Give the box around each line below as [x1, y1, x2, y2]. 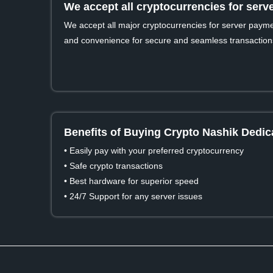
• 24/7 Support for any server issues [64, 191, 203, 202]
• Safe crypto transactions [64, 161, 163, 171]
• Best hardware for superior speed [64, 176, 199, 186]
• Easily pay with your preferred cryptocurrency [64, 146, 244, 156]
